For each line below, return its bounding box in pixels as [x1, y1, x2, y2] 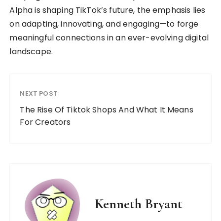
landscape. [9, 45, 53, 57]
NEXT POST [20, 88, 58, 98]
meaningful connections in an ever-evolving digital [9, 32, 209, 43]
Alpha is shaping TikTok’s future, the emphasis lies [9, 4, 206, 16]
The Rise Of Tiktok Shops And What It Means [20, 104, 193, 115]
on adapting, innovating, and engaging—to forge [9, 18, 199, 30]
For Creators [20, 116, 71, 128]
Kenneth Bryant [95, 195, 183, 212]
